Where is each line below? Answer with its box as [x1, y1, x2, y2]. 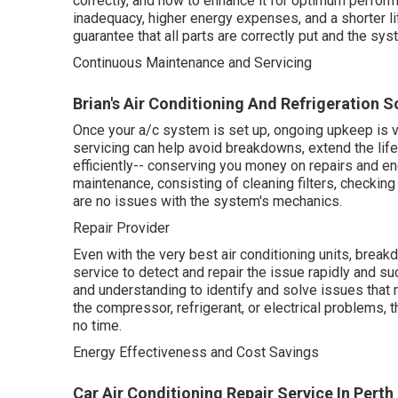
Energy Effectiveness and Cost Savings [73, 344, 319, 361]
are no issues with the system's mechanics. [73, 193, 342, 210]
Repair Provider [73, 219, 170, 236]
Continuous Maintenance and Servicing [73, 54, 312, 71]
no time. [73, 317, 122, 334]
